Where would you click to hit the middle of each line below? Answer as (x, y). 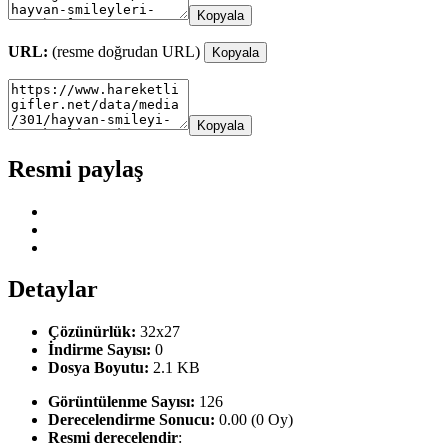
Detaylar (53, 289)
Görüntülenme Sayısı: (121, 402)
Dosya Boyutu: (98, 368)
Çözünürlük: (92, 332)
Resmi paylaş (75, 168)
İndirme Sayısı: (99, 350)
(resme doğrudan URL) (126, 51)
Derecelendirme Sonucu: (131, 420)
